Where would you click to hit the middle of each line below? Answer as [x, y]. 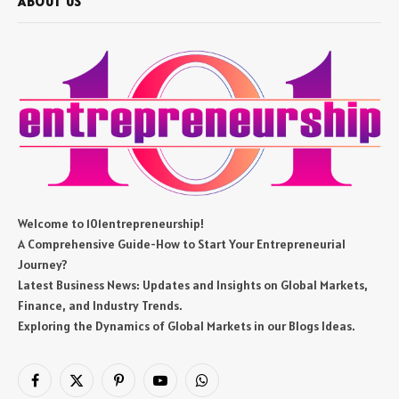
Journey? [43, 265]
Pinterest [143, 388]
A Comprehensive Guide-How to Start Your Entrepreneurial [182, 244]
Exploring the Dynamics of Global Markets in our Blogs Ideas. [187, 326]
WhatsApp [229, 388]
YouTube [183, 388]
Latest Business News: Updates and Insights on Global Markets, [193, 285]
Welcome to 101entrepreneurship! [111, 224]
